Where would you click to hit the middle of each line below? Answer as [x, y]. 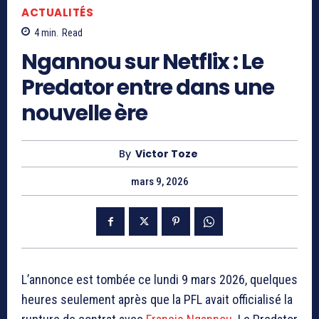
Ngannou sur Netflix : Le [142, 62]
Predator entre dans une [148, 88]
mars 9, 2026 [159, 182]
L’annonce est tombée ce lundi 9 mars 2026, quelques [159, 280]
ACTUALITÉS [57, 12]
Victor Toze [167, 154]
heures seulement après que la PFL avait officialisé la [157, 300]
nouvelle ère [84, 114]
